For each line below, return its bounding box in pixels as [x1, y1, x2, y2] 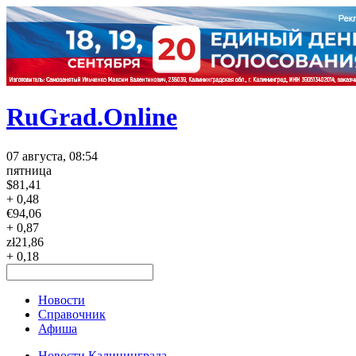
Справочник [38, 307, 106, 321]
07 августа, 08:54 [6, 149, 98, 163]
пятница [6, 163, 52, 177]
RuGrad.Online [6, 103, 177, 132]
